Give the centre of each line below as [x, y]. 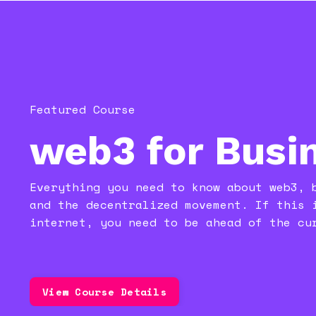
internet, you [75, 223]
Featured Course [83, 110]
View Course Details [104, 292]
